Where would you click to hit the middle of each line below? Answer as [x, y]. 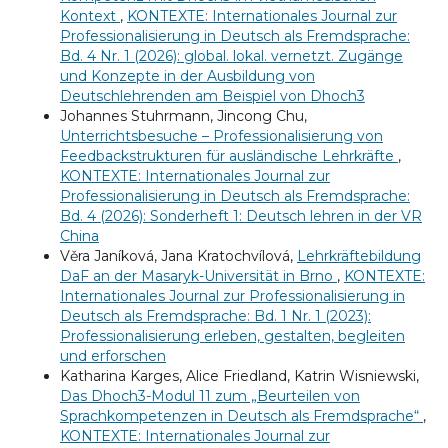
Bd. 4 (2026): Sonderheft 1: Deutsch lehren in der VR [240, 216]
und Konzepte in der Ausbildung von [187, 76]
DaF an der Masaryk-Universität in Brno [198, 276]
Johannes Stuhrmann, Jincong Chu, [183, 116]
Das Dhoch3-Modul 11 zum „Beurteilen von [209, 396]
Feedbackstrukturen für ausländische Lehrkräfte [228, 156]
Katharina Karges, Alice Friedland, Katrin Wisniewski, [239, 376]
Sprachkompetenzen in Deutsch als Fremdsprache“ [241, 416]
